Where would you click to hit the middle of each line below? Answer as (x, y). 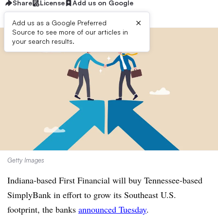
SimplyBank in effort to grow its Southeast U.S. (92, 195)
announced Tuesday (112, 209)
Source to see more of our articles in (70, 32)
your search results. (43, 41)
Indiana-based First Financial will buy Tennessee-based (105, 180)
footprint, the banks (43, 209)
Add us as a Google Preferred (59, 23)
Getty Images (26, 160)
